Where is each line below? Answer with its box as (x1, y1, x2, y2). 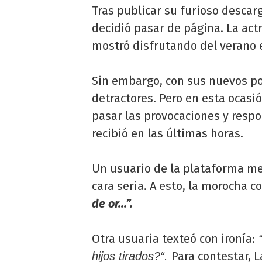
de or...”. (92, 196, 133, 211)
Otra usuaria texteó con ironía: (92, 231, 255, 246)
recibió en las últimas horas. (92, 126, 243, 140)
